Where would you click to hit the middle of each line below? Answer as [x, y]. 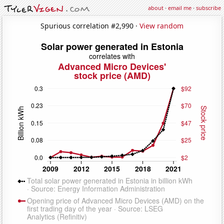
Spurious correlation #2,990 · [90, 25]
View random [161, 25]
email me [180, 8]
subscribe [208, 8]
